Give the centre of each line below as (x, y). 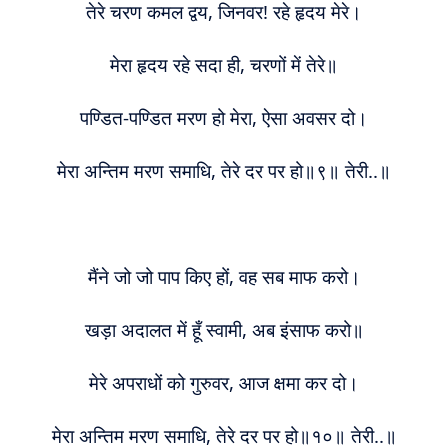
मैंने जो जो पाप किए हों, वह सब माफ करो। (224, 276)
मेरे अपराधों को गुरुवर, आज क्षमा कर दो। (224, 382)
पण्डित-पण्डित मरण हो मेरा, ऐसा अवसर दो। (224, 117)
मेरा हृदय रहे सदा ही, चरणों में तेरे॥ (224, 64)
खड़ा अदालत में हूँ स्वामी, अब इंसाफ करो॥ (224, 329)
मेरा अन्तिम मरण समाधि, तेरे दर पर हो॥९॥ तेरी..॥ (224, 170)
